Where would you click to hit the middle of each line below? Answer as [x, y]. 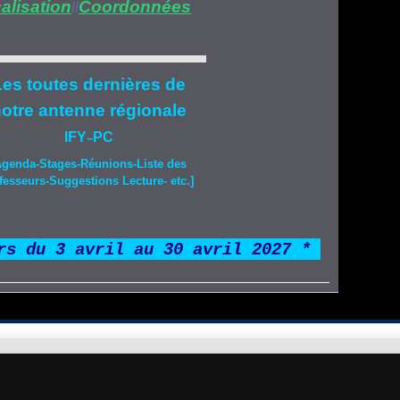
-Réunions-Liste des [132, 164]
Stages [58, 164]
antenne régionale [110, 111]
